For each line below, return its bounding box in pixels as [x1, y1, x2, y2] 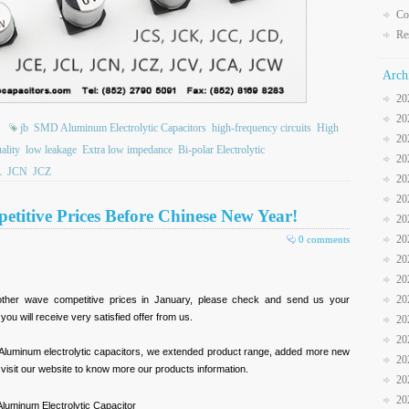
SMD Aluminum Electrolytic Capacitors [34, 121, 206, 135]
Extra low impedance [82, 143, 173, 157]
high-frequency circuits [212, 121, 311, 135]
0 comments [299, 234, 350, 246]
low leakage [26, 143, 77, 157]
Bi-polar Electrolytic [178, 143, 265, 157]
